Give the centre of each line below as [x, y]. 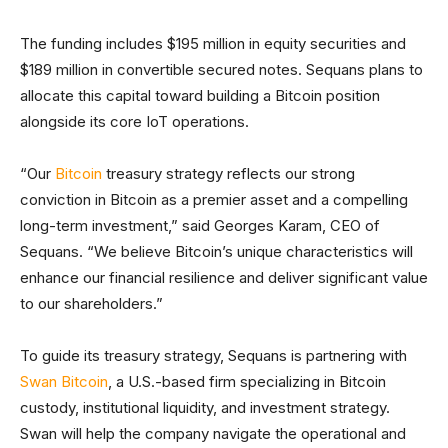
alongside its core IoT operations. [136, 121]
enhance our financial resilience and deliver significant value [224, 277]
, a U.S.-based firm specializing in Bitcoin [247, 381]
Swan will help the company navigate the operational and [213, 433]
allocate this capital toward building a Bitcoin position [200, 95]
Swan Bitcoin [64, 381]
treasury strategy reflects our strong [228, 173]
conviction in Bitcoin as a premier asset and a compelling [214, 199]
